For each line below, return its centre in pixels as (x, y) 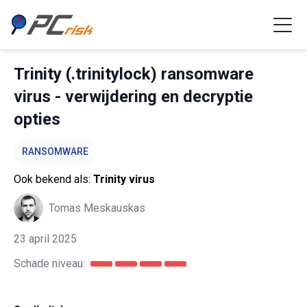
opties (37, 119)
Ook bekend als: (53, 179)
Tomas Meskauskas (97, 208)
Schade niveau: (49, 263)
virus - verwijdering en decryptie (133, 97)
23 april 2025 (45, 239)
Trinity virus (124, 179)
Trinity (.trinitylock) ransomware (134, 74)
